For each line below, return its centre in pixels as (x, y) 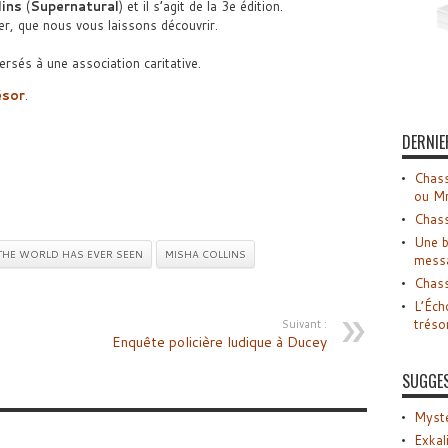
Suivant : (304, 324)
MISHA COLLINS (205, 254)
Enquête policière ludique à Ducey (219, 342)
